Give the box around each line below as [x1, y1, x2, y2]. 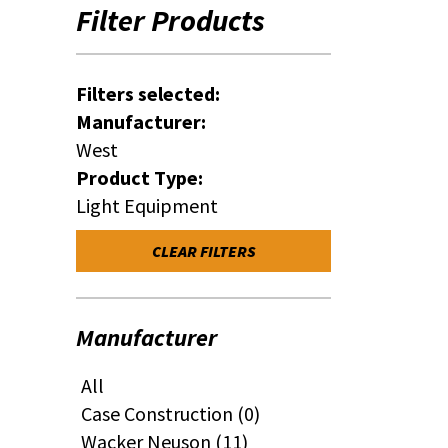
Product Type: [76, 165, 203, 190]
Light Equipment [76, 193, 218, 218]
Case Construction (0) [81, 401, 260, 426]
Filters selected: [76, 81, 220, 106]
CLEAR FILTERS [151, 241, 256, 261]
